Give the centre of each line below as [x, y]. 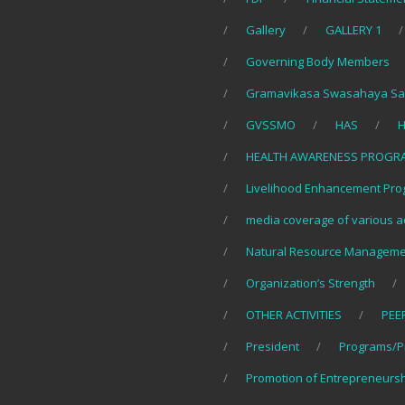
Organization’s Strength [311, 283]
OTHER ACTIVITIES [294, 315]
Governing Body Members [318, 62]
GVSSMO [271, 125]
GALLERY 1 [353, 30]
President [273, 347]
